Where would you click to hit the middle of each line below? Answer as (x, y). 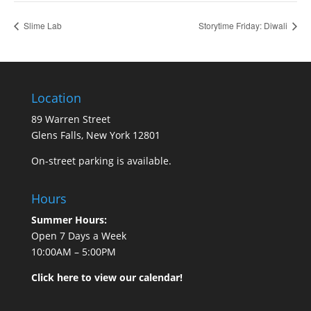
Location (56, 98)
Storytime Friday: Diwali (244, 25)
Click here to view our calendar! (107, 277)
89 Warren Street (70, 119)
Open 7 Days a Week (78, 235)
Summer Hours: (69, 219)
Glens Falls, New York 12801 (95, 135)
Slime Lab (42, 25)
